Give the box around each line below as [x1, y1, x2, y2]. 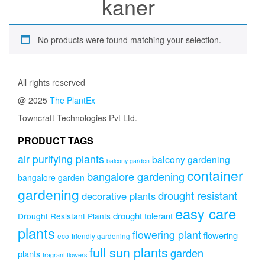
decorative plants [82, 189, 156, 203]
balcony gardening [152, 153, 230, 166]
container [187, 166, 243, 186]
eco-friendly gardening [57, 231, 130, 241]
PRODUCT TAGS [18, 134, 93, 148]
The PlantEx [50, 94, 95, 106]
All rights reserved [18, 76, 85, 89]
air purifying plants [18, 151, 104, 167]
